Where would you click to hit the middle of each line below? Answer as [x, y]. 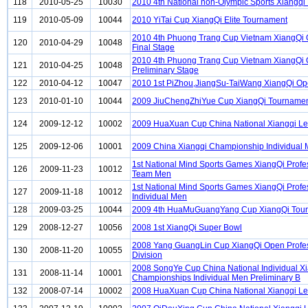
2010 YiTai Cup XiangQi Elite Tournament [210, 20]
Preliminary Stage [165, 70]
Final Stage [153, 47]
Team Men [152, 174]
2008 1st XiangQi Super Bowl [187, 228]
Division [147, 255]
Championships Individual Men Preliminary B [216, 278]
